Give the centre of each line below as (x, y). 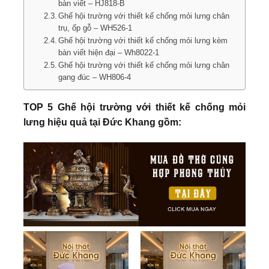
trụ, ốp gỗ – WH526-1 (95, 28)
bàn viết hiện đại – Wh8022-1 (109, 53)
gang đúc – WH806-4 (95, 77)
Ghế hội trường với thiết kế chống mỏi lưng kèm (143, 41)
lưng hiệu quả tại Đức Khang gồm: (102, 122)
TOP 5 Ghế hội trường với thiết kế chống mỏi (134, 107)
